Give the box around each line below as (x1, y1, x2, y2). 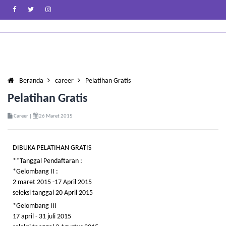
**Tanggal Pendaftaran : (13, 157, 82, 165)
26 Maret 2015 (38, 114, 73, 119)
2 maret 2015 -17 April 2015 (13, 179, 92, 186)
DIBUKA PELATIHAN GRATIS (13, 144, 91, 152)
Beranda (19, 77, 43, 85)
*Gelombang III (13, 202, 56, 210)
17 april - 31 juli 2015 (13, 213, 71, 220)
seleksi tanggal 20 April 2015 (13, 189, 93, 197)
